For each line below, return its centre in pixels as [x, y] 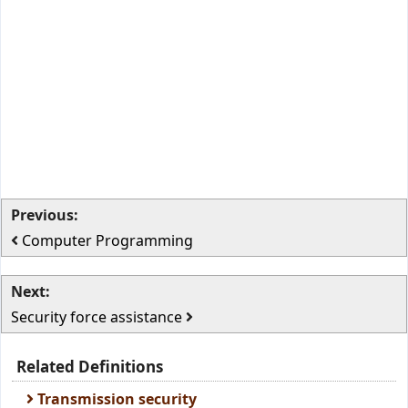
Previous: [45, 215]
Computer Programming [107, 240]
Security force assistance [98, 317]
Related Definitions [90, 367]
